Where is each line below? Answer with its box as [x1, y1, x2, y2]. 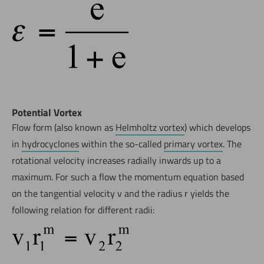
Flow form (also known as [12, 120, 115, 134]
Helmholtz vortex [115, 120, 184, 134]
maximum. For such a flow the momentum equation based [12, 169, 244, 184]
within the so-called [79, 136, 164, 151]
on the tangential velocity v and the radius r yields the [12, 186, 229, 200]
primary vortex [164, 136, 223, 151]
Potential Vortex [12, 104, 82, 120]
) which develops [184, 120, 250, 134]
